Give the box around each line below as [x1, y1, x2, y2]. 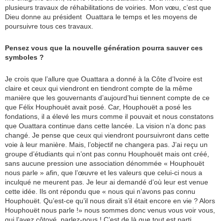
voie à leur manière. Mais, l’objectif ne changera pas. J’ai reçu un [5, 141, 208, 149]
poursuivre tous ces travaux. [5, 22, 93, 31]
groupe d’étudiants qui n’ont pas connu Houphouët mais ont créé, [5, 150, 209, 158]
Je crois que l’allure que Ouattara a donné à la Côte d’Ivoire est [5, 75, 202, 83]
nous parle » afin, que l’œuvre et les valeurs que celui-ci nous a [5, 169, 202, 177]
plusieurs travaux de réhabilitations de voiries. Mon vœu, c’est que [5, 3, 211, 12]
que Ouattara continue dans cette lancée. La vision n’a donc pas [5, 122, 206, 130]
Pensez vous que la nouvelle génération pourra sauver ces [5, 44, 203, 52]
